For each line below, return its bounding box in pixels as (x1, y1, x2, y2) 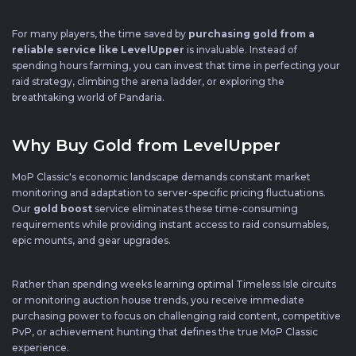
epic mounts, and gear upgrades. (12, 234, 171, 246)
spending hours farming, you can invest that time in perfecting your (12, 59, 340, 72)
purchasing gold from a (188, 27, 315, 40)
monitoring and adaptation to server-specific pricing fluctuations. (12, 186, 326, 199)
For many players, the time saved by (12, 27, 188, 40)
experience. (12, 341, 69, 354)
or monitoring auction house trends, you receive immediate (12, 293, 304, 306)
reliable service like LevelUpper (12, 43, 184, 56)
